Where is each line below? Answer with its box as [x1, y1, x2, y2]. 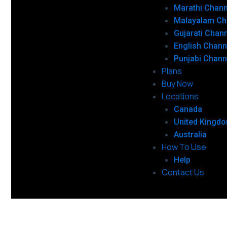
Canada [173, 104, 202, 114]
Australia [173, 130, 207, 139]
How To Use [161, 141, 206, 153]
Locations [161, 91, 199, 102]
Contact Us [161, 167, 204, 178]
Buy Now [161, 78, 193, 89]
